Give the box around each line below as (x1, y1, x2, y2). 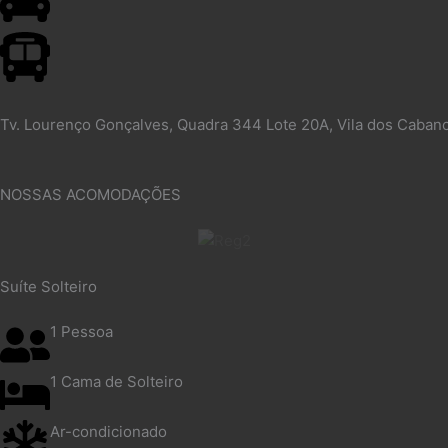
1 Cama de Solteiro (50, 372, 183, 392)
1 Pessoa (50, 322, 113, 342)
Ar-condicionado (50, 422, 167, 442)
